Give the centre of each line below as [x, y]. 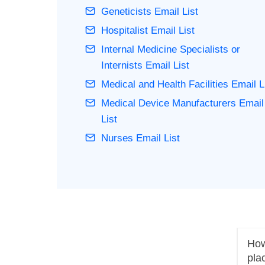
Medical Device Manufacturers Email [182, 103]
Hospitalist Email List [148, 30]
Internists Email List [145, 65]
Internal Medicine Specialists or [171, 49]
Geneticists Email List [150, 11]
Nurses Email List [140, 138]
